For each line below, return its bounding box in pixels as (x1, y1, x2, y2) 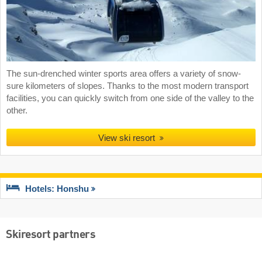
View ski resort (98, 132, 156, 143)
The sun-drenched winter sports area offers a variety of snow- (6, 68, 241, 78)
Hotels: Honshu (25, 184, 89, 194)
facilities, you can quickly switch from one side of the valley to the (6, 93, 254, 103)
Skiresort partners (6, 229, 95, 242)
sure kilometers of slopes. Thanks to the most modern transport (6, 81, 249, 91)
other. (6, 105, 27, 115)
